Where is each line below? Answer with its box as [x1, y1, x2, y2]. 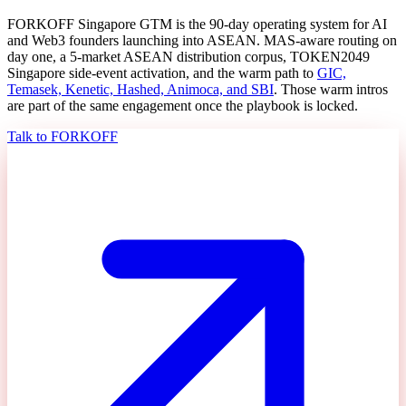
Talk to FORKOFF [7, 128, 118, 144]
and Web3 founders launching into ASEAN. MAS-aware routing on [7, 32, 397, 48]
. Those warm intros [274, 81, 388, 97]
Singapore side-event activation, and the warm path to [7, 64, 314, 81]
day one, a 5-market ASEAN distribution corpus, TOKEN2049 [7, 48, 370, 64]
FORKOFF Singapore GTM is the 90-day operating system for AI [7, 15, 387, 32]
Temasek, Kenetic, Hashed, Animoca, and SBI [7, 81, 274, 97]
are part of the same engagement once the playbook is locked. [7, 97, 358, 113]
